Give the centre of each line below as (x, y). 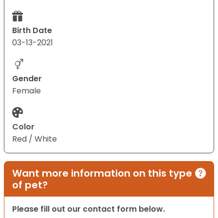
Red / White (35, 139)
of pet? (30, 185)
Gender (27, 79)
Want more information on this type (102, 173)
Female (27, 91)
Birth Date (32, 31)
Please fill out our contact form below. (89, 209)
